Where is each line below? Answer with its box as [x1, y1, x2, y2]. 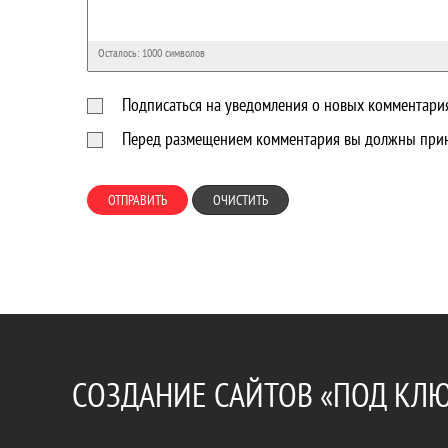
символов [162, 45, 205, 60]
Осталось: [98, 45, 142, 60]
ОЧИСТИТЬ [213, 191, 268, 209]
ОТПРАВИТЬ [108, 191, 167, 209]
